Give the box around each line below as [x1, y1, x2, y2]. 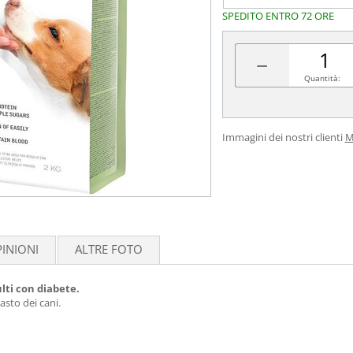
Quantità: [304, 72, 341, 84]
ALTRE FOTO [75, 241, 143, 257]
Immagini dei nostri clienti [221, 130, 343, 144]
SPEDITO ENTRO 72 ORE [221, 9, 334, 23]
